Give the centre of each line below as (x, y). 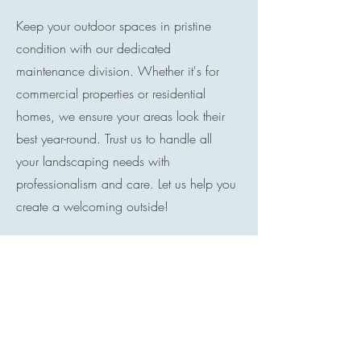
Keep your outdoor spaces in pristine (114, 26)
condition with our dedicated (93, 48)
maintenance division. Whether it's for (118, 71)
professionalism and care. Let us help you (126, 184)
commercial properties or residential (111, 93)
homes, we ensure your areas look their (120, 116)
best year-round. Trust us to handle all (114, 139)
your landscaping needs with (93, 161)
